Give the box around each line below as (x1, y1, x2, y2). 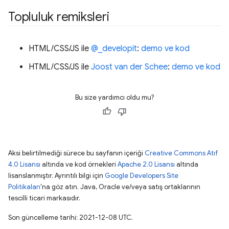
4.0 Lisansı (8, 159, 40, 169)
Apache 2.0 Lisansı (118, 159, 175, 169)
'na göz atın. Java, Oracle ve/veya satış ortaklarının (40, 182, 200, 191)
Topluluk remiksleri (8, 9, 109, 25)
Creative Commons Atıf (145, 148, 218, 157)
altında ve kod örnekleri (40, 159, 118, 169)
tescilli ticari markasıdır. (8, 193, 80, 202)
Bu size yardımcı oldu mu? (75, 93, 154, 102)
